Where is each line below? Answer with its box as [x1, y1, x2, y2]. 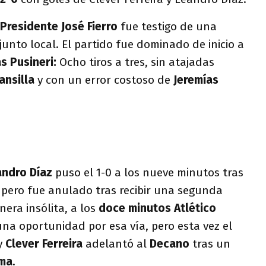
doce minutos [99, 201, 171, 215]
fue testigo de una [121, 20, 217, 33]
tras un [192, 236, 230, 251]
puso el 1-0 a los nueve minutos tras [55, 165, 243, 179]
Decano [150, 236, 192, 251]
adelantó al [85, 236, 150, 251]
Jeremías [170, 73, 218, 87]
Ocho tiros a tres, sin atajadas [59, 55, 214, 69]
